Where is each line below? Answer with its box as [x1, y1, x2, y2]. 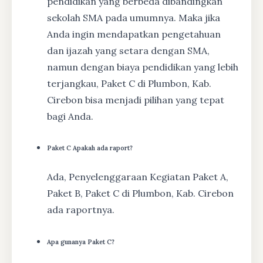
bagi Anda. [47, 110, 93, 122]
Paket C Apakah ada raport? [47, 144, 133, 153]
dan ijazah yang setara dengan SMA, [47, 44, 210, 56]
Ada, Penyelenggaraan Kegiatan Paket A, [47, 171, 228, 183]
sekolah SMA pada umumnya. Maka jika [47, 11, 220, 23]
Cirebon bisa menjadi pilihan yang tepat [47, 93, 224, 106]
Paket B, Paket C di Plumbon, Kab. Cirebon [47, 187, 234, 200]
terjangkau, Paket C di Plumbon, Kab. [47, 77, 211, 89]
